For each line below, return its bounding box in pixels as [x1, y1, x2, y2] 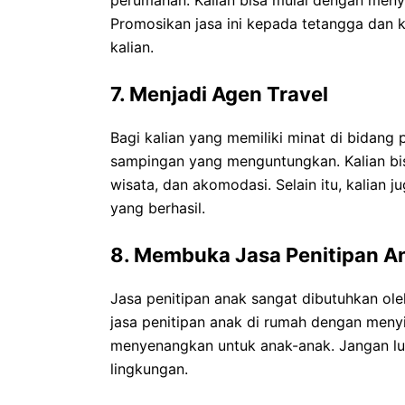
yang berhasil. [110, 198, 205, 217]
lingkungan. [110, 359, 188, 378]
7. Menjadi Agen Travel [110, 81, 328, 106]
